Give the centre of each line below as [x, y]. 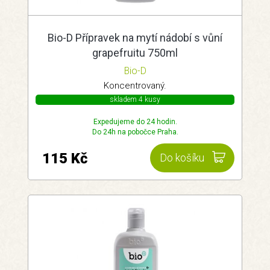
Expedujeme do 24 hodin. [135, 122]
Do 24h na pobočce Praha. [135, 132]
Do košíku [182, 158]
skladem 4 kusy [135, 99]
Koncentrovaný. [135, 86]
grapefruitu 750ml [135, 53]
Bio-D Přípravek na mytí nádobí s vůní [135, 38]
